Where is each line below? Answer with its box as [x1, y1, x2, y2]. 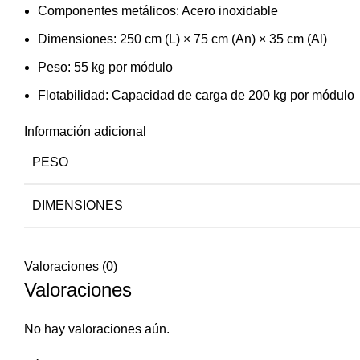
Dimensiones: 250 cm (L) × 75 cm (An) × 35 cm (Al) [38, 32, 327, 47]
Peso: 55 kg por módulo [38, 60, 173, 75]
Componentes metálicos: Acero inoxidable [38, 4, 278, 18]
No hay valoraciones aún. [24, 322, 170, 337]
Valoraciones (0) [24, 260, 117, 274]
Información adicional [24, 125, 146, 139]
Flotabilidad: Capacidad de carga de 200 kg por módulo [38, 88, 354, 103]
